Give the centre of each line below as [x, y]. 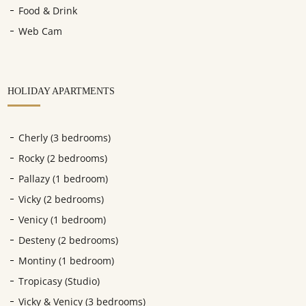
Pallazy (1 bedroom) [64, 179]
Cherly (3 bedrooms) [65, 138]
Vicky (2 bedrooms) [61, 199]
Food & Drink [48, 11]
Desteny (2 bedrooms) [69, 240]
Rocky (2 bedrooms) [63, 158]
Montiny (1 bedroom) [67, 261]
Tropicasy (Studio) [59, 281]
